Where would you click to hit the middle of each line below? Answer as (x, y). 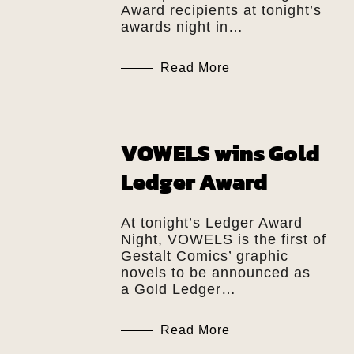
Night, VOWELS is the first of (223, 239)
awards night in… (182, 26)
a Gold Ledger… (178, 289)
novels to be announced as (215, 272)
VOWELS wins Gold (220, 153)
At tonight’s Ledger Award (211, 222)
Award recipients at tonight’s (221, 10)
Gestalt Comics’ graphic (204, 256)
